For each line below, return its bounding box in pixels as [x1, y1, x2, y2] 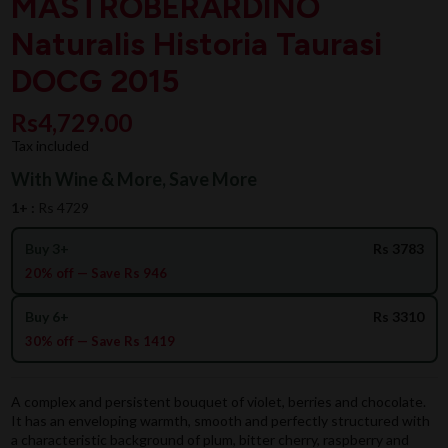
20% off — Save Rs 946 [24, 265, 167, 282]
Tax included [10, 137, 89, 155]
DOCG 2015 [10, 61, 179, 100]
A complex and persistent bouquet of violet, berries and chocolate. [10, 393, 426, 411]
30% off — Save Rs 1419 [24, 333, 175, 350]
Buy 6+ [24, 308, 69, 326]
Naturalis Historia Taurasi [10, 24, 382, 63]
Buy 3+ [24, 240, 69, 258]
